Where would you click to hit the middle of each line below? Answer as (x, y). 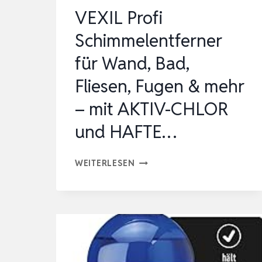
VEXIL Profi (119, 18)
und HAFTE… (126, 132)
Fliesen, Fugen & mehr (160, 87)
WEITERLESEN (105, 163)
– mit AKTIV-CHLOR (152, 109)
